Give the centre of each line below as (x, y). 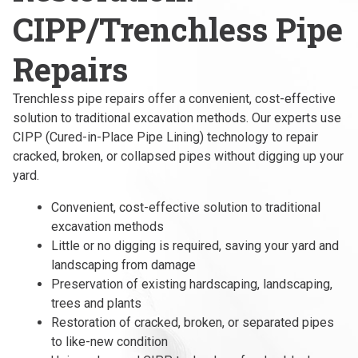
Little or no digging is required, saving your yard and (195, 246)
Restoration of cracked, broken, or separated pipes (193, 323)
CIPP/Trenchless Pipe (178, 30)
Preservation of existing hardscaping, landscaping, (192, 284)
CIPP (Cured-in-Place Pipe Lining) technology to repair (165, 137)
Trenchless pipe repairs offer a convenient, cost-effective (174, 99)
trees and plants (96, 304)
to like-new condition (109, 342)
